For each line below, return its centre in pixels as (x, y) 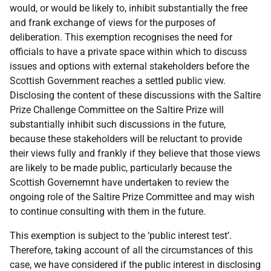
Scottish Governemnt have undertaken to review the (119, 182)
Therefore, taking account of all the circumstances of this (131, 250)
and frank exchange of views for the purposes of (113, 23)
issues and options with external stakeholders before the (129, 66)
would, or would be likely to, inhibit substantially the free (129, 8)
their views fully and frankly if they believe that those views (135, 153)
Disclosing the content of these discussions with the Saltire (135, 95)
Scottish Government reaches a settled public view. (118, 81)
